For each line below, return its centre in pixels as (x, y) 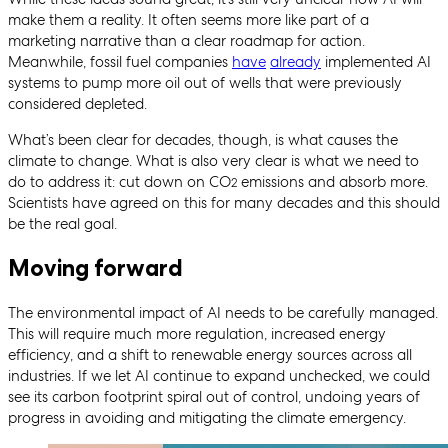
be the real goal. (62, 223)
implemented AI (376, 61)
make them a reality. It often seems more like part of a (188, 19)
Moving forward (95, 268)
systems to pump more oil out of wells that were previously (205, 82)
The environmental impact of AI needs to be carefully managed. (223, 312)
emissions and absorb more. (332, 181)
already (295, 61)
